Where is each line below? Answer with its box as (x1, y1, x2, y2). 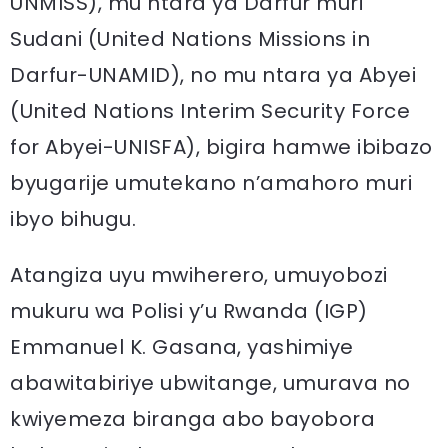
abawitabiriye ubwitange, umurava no (10, 369, 411, 397)
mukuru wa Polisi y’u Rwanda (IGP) (10, 297, 368, 325)
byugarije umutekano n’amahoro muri (10, 169, 412, 197)
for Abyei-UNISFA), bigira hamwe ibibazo (10, 133, 433, 161)
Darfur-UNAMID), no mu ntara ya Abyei (10, 61, 416, 89)
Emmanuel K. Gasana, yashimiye (10, 333, 354, 361)
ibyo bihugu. (10, 205, 136, 233)
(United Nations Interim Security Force (10, 97, 410, 125)
